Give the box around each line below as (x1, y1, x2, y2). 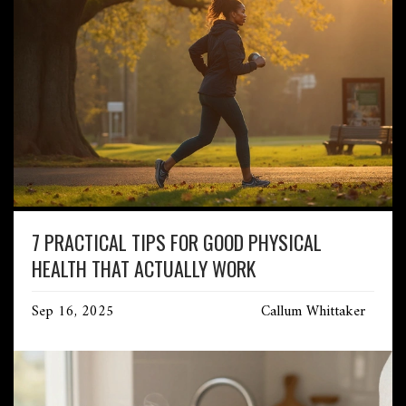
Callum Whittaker (261, 299, 365, 325)
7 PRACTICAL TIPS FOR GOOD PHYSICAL (32, 227, 322, 257)
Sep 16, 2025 (32, 299, 114, 325)
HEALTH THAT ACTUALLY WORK (32, 254, 256, 284)
